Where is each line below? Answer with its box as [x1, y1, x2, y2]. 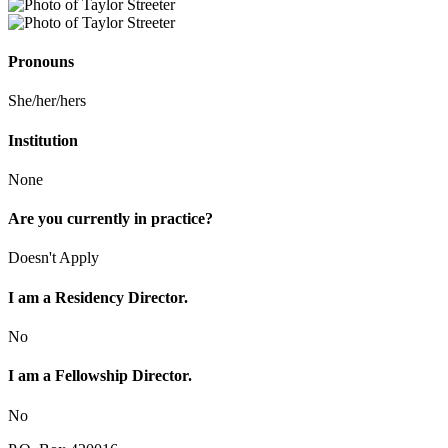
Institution [8, 131, 78, 149]
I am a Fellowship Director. [8, 367, 192, 385]
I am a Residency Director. [8, 288, 188, 306]
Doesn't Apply [8, 249, 99, 267]
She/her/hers [8, 92, 86, 110]
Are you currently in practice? [8, 210, 213, 228]
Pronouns [8, 53, 74, 71]
